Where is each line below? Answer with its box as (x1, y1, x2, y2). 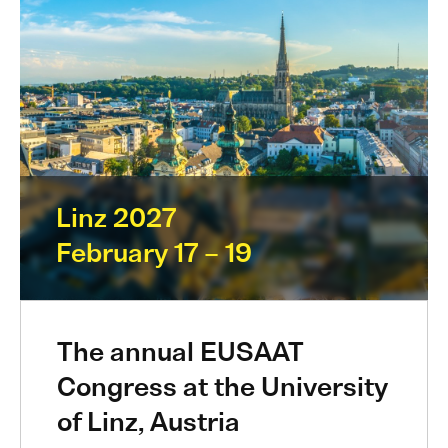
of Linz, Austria (56, 411, 240, 437)
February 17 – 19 (55, 242, 252, 268)
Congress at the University (56, 376, 388, 402)
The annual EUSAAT (56, 341, 303, 367)
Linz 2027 (55, 207, 176, 233)
